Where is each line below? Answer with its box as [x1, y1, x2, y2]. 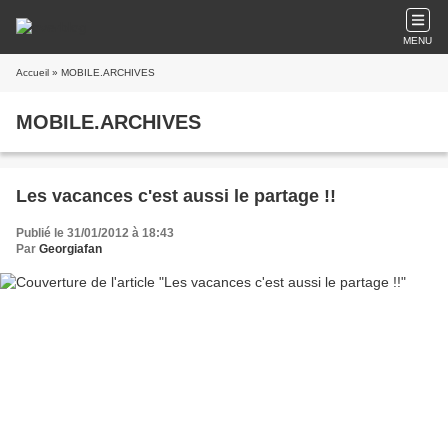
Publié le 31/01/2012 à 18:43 [16, 226, 174, 240]
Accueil [16, 67, 49, 78]
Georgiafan [39, 242, 102, 256]
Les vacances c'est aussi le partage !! [16, 186, 336, 206]
